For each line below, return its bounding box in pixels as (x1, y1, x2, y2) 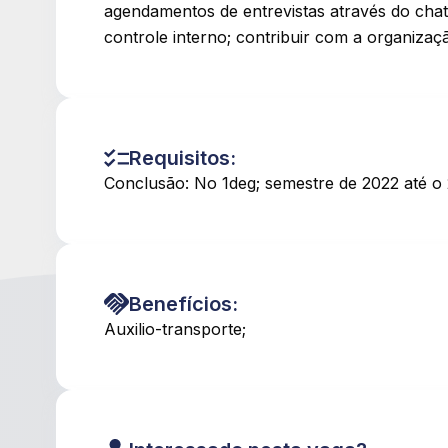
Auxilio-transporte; (104, 319, 246, 340)
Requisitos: (129, 146, 236, 171)
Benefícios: (129, 292, 238, 317)
